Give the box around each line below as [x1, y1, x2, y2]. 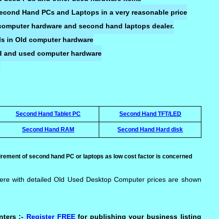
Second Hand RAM [22, 126, 74, 132]
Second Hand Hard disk [117, 126, 183, 132]
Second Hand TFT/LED [119, 110, 181, 117]
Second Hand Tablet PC [15, 110, 81, 117]
